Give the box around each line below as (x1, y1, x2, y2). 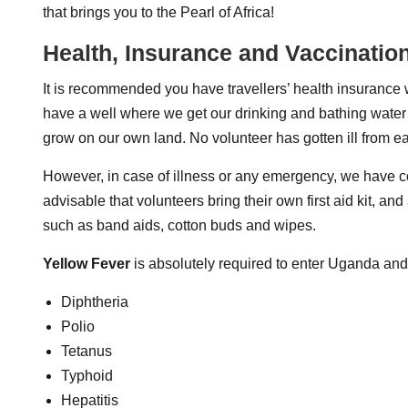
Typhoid (61, 368, 113, 383)
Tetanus (61, 343, 112, 359)
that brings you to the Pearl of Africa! (43, 5, 274, 20)
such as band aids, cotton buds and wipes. (43, 218, 316, 233)
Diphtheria (61, 294, 128, 310)
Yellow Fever (43, 256, 130, 271)
